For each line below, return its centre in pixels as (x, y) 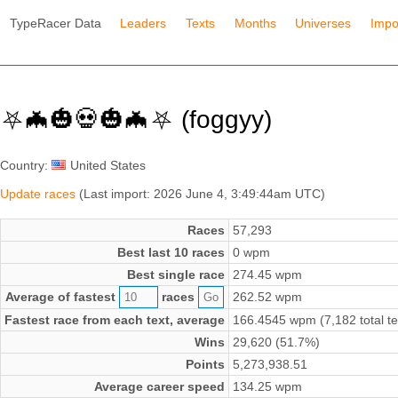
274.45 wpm (267, 275)
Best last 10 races (171, 253)
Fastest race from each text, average (115, 320)
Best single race (176, 275)
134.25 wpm (267, 387)
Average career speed (159, 387)
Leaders (143, 23)
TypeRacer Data (55, 23)
